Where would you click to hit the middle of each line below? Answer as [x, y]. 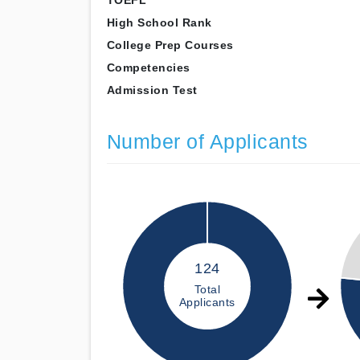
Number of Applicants [207, 142]
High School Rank [159, 22]
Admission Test [152, 90]
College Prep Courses [170, 45]
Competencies [148, 67]
